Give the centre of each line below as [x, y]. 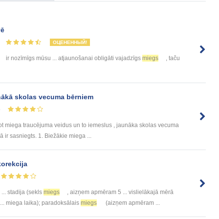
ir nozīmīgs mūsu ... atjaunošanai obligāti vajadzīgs [73, 58]
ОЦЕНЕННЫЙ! [70, 42]
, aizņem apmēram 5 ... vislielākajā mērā [120, 192]
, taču [173, 58]
